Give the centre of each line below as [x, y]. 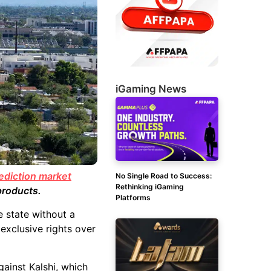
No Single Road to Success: [164, 176]
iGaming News [151, 89]
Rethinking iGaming [150, 187]
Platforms [133, 198]
